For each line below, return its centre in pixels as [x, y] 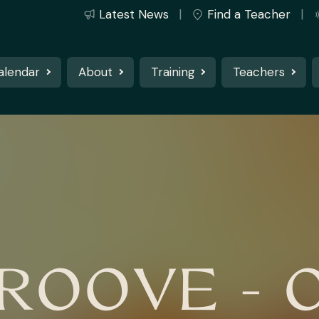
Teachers [259, 72]
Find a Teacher [249, 14]
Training [173, 72]
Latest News [134, 14]
